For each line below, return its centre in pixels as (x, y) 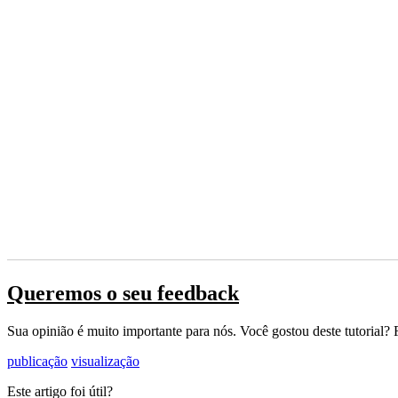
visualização (105, 361)
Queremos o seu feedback (123, 294)
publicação (37, 361)
